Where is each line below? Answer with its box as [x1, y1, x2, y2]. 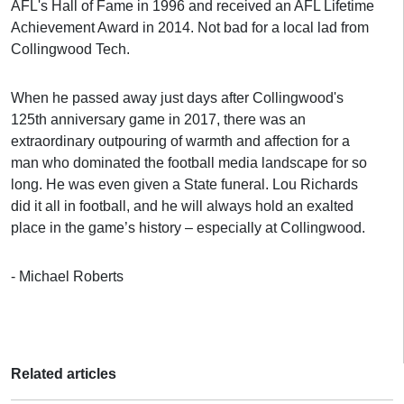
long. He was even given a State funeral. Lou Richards [11, 177, 358, 192]
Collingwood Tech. [11, 41, 130, 57]
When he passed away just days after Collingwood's [11, 90, 344, 106]
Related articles [11, 366, 116, 381]
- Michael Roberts [11, 269, 124, 284]
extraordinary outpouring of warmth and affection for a [11, 133, 350, 149]
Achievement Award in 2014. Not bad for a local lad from [11, 20, 369, 35]
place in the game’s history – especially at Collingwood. [11, 220, 365, 235]
